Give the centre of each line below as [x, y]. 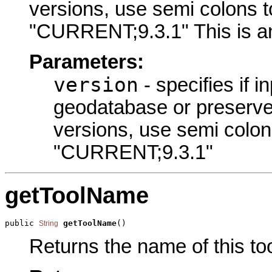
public [22, 223]
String [49, 223]
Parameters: [87, 62]
